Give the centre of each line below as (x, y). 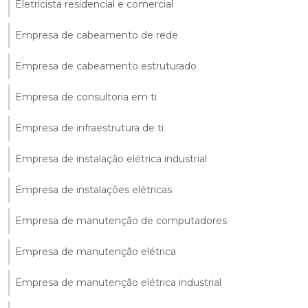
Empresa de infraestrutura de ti (89, 128)
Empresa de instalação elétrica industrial (111, 159)
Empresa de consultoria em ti (86, 97)
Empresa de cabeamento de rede (97, 35)
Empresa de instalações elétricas (93, 190)
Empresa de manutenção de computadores (121, 221)
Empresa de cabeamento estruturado (106, 66)
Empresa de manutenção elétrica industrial (118, 283)
